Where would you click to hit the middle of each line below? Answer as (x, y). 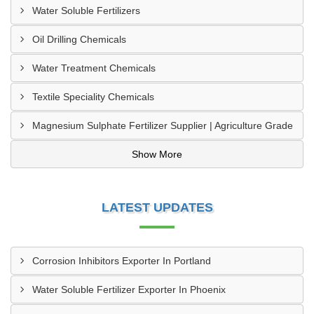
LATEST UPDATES (157, 207)
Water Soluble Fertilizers (86, 11)
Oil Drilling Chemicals (79, 39)
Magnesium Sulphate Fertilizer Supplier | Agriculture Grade (163, 125)
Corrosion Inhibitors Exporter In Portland (122, 261)
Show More (157, 154)
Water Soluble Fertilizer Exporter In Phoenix (129, 289)
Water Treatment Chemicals (94, 68)
